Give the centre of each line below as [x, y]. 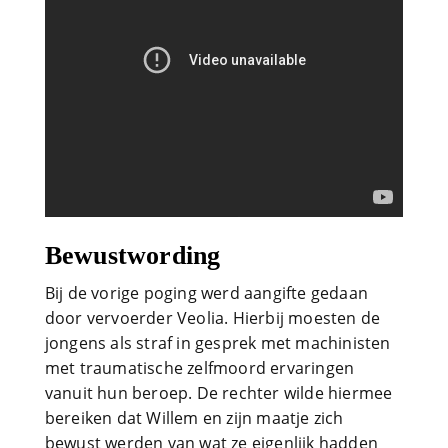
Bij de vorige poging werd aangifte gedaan [206, 293]
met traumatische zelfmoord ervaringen [199, 368]
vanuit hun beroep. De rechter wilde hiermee [218, 393]
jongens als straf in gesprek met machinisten [217, 343]
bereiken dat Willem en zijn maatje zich [194, 418]
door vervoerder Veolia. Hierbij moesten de [212, 318]
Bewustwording [132, 255]
